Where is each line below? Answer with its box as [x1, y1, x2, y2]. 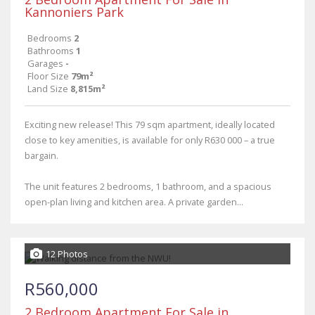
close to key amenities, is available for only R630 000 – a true [25, 134, 275, 146]
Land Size [27, 82, 68, 95]
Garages [27, 57, 63, 70]
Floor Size [27, 70, 69, 82]
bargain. [25, 149, 58, 162]
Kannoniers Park [25, 4, 124, 20]
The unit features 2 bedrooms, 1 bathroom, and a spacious [25, 180, 271, 193]
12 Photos [46, 247, 88, 260]
